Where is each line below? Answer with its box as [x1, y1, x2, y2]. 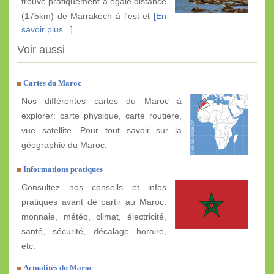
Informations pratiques [23, 164, 103, 174]
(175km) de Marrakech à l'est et [21, 10, 154, 21]
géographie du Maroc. [21, 139, 107, 150]
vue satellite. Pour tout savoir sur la [21, 125, 182, 135]
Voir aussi [17, 43, 65, 56]
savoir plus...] [21, 24, 73, 34]
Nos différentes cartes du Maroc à [21, 95, 182, 106]
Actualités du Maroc [23, 262, 93, 272]
